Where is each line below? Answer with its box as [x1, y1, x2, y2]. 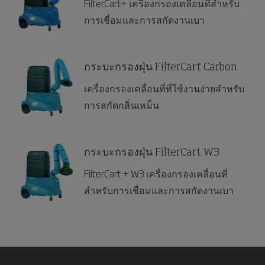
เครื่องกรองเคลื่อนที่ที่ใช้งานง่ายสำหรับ [84, 81, 244, 95]
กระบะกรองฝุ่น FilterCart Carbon [84, 62, 237, 73]
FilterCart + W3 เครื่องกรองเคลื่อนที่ [84, 166, 228, 180]
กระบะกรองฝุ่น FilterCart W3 [84, 147, 219, 158]
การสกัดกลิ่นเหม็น [84, 98, 159, 112]
